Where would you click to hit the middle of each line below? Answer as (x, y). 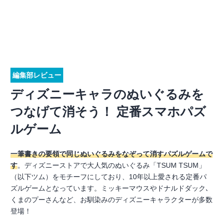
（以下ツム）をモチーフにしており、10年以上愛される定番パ (109, 177)
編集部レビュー (37, 75)
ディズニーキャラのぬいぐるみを (107, 94)
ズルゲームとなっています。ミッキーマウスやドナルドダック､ (110, 188)
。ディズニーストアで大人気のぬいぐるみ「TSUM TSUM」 (111, 165)
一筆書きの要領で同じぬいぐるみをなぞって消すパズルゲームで (111, 154)
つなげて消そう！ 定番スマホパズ (108, 111)
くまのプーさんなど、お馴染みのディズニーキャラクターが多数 (111, 200)
